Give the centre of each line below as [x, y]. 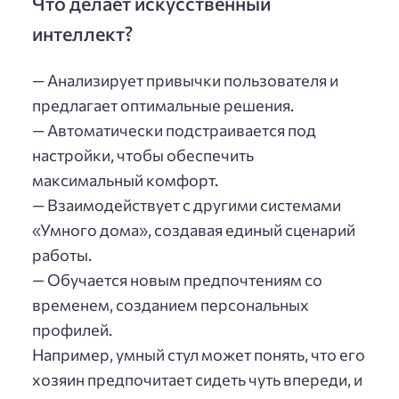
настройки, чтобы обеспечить [143, 155]
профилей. [72, 330]
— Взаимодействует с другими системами [187, 205]
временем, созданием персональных [171, 305]
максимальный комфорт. [125, 180]
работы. [62, 255]
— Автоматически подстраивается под [174, 130]
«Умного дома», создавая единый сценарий [194, 230]
